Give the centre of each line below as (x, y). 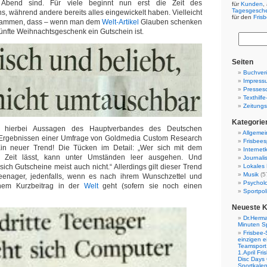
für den (243, 17)
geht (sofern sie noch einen (150, 186)
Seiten (243, 62)
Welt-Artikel (121, 22)
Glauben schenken (171, 22)
